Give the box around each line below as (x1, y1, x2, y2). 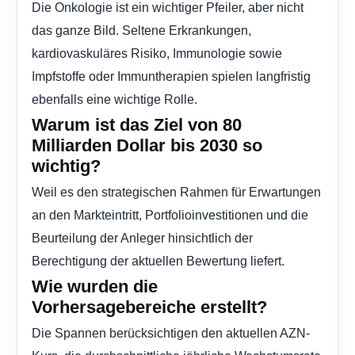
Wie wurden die (32, 277, 158, 297)
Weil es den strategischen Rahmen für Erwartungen (32, 185, 321, 200)
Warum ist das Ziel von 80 (32, 115, 242, 136)
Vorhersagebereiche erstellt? (32, 297, 267, 318)
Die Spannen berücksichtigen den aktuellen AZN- (32, 326, 310, 341)
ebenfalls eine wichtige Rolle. (32, 92, 197, 107)
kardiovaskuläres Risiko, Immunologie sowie (32, 46, 282, 61)
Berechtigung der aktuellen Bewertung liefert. (32, 254, 284, 269)
